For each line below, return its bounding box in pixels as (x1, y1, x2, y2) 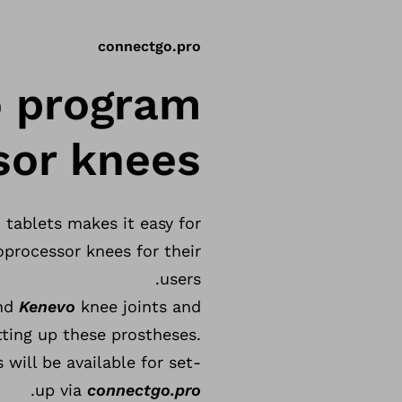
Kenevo (19, 297, 75, 316)
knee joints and (75, 297, 201, 316)
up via (35, 380, 87, 399)
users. (160, 269, 201, 288)
